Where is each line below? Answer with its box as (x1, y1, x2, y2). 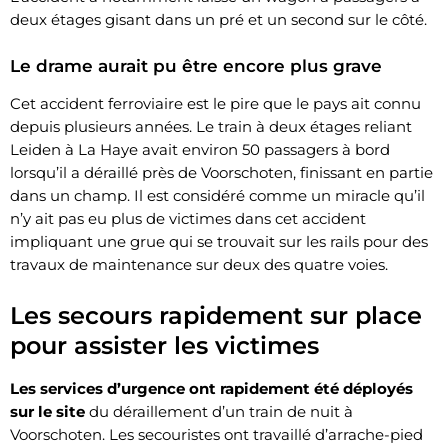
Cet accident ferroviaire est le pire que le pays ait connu (10, 93, 421, 113)
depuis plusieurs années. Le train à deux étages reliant (10, 116, 412, 136)
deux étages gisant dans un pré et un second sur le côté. (10, 9, 427, 29)
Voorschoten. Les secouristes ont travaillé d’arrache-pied (10, 424, 423, 444)
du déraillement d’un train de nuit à (85, 401, 353, 421)
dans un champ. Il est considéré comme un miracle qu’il (10, 185, 425, 205)
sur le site (10, 401, 85, 421)
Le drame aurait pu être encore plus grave (10, 55, 382, 76)
